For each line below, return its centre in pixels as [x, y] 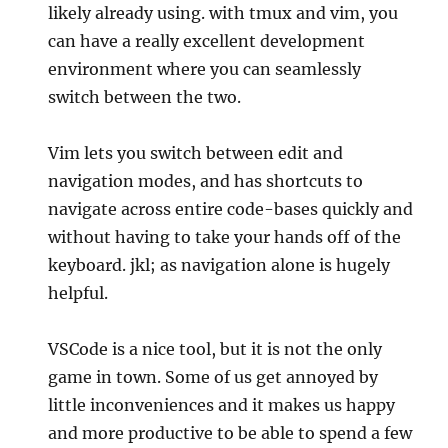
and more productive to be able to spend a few [230, 433]
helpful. [78, 293]
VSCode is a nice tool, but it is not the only [215, 349]
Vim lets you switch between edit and [196, 153]
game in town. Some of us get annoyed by [213, 377]
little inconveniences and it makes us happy [222, 405]
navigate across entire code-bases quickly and [231, 209]
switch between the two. [145, 97]
